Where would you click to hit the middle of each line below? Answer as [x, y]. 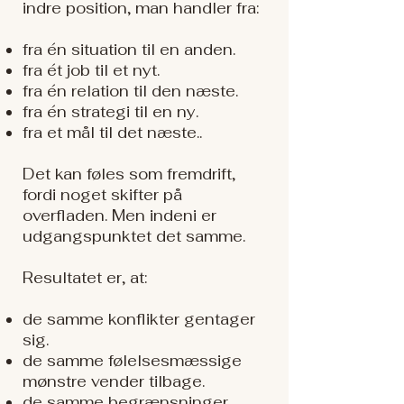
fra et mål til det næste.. [112, 133]
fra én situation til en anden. [129, 50]
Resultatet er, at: [85, 278]
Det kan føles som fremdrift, [129, 174]
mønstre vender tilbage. [114, 381]
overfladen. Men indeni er [119, 216]
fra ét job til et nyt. [91, 70]
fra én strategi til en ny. [110, 112]
